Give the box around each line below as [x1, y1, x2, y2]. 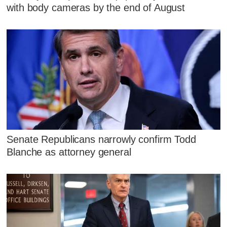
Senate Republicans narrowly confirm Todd [7, 134, 196, 145]
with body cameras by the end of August [7, 2, 185, 14]
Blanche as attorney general [7, 146, 131, 158]
